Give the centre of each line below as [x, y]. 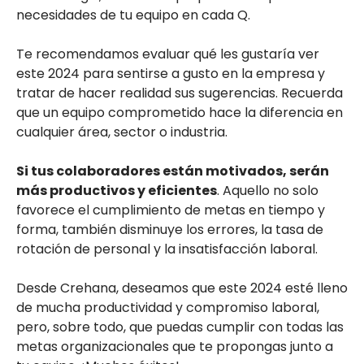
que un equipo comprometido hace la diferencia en [180, 112]
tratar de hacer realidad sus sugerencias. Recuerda [180, 93]
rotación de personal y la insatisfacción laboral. [167, 249]
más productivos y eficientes [117, 190]
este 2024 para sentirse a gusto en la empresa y [171, 73]
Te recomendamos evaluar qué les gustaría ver [168, 54]
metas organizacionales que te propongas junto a [175, 346]
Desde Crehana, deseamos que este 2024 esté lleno [182, 288]
